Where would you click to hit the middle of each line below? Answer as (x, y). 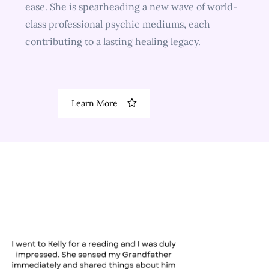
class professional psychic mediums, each (117, 24)
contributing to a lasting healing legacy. (113, 41)
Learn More (94, 103)
